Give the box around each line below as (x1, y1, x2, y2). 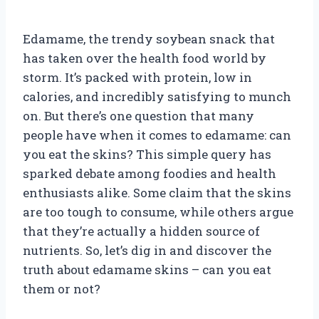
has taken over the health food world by (23, 49, 266, 66)
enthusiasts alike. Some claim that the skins (23, 184, 291, 201)
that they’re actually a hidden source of (23, 222, 260, 239)
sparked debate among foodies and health (23, 164, 276, 182)
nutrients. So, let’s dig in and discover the (23, 241, 271, 258)
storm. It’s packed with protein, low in (23, 68, 252, 85)
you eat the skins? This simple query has (23, 145, 271, 162)
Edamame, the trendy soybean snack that (23, 30, 275, 47)
